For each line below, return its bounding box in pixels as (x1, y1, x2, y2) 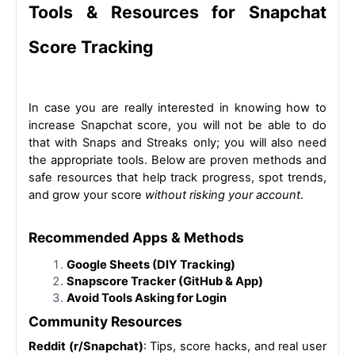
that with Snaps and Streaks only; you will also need (29, 136, 326, 151)
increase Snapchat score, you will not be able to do (29, 118, 326, 133)
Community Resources (29, 313, 182, 330)
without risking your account (145, 188, 300, 203)
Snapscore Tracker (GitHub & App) (67, 274, 263, 289)
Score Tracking (29, 36, 154, 57)
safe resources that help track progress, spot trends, (29, 170, 326, 185)
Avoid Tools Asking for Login (67, 291, 227, 306)
